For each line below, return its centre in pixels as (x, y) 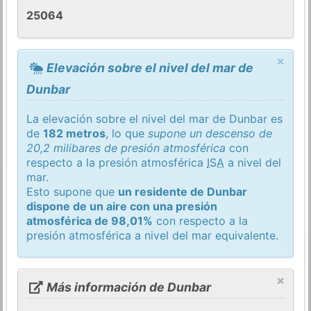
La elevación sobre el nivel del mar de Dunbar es (155, 118)
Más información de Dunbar (127, 287)
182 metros (75, 133)
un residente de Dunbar (183, 191)
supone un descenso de (210, 133)
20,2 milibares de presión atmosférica (126, 148)
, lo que (127, 133)
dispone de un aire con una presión (122, 206)
